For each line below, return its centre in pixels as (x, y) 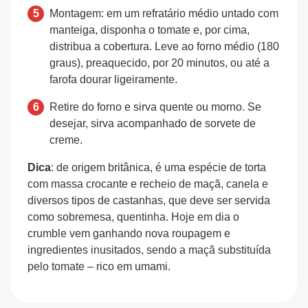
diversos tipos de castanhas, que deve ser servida (149, 200)
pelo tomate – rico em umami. (99, 266)
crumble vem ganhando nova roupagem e (129, 233)
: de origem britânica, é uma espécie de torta (158, 167)
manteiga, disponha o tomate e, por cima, (150, 30)
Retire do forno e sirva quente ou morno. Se (155, 107)
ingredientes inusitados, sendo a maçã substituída (149, 250)
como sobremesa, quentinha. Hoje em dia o (133, 217)
